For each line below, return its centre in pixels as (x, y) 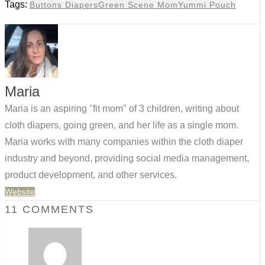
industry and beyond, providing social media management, (127, 159)
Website (20, 192)
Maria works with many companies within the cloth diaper (124, 142)
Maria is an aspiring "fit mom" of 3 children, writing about (122, 109)
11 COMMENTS (49, 210)
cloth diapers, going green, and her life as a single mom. (122, 125)
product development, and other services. (91, 175)
